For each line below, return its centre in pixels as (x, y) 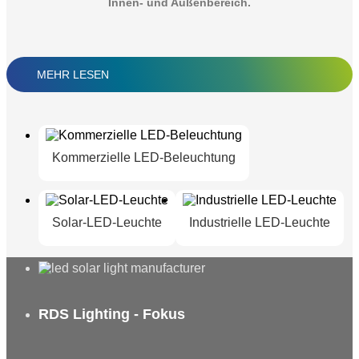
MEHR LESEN (73, 75)
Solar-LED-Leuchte (107, 223)
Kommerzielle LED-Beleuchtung (143, 158)
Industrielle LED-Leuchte (259, 223)
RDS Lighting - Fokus (112, 314)
